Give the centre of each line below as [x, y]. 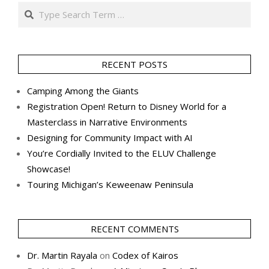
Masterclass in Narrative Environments [107, 122]
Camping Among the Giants [83, 90]
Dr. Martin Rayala [62, 255]
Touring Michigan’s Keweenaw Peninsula [110, 184]
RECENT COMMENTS [134, 228]
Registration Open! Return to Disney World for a [127, 106]
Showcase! [49, 168]
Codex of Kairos [145, 255]
